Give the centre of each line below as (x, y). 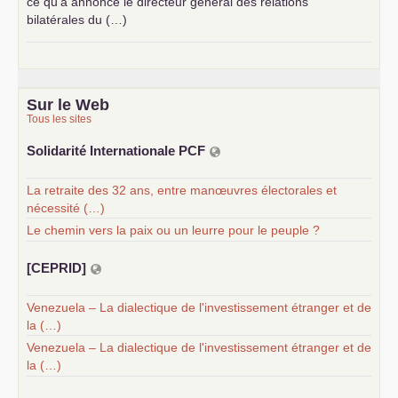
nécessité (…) (66, 207)
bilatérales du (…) (77, 20)
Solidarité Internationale (103, 151)
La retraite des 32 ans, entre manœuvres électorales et (182, 190)
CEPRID (56, 268)
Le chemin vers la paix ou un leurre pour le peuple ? (173, 230)
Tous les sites (59, 119)
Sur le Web (68, 105)
